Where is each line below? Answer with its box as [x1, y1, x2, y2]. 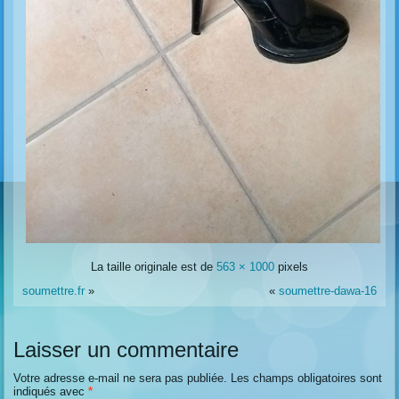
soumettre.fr [22, 283, 85, 297]
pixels [274, 259, 308, 273]
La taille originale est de [91, 259, 216, 273]
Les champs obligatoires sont [231, 370, 383, 385]
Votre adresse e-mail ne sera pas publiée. [13, 370, 228, 385]
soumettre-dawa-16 [278, 283, 377, 297]
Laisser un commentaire [13, 337, 240, 362]
